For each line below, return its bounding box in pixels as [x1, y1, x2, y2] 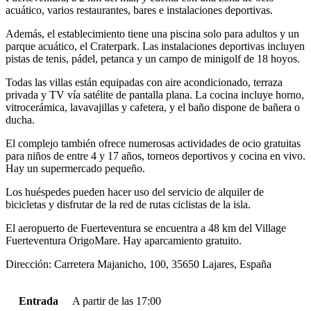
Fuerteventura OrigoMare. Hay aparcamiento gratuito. [6, 235, 242, 247]
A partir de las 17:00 [72, 295, 161, 308]
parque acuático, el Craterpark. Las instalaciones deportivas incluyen [6, 40, 305, 53]
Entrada [19, 295, 58, 308]
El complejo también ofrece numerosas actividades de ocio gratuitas [6, 137, 301, 150]
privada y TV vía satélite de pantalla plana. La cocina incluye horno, [6, 89, 304, 101]
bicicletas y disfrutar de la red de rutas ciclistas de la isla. [6, 199, 251, 211]
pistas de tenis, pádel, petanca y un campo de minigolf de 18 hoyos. [6, 53, 300, 65]
